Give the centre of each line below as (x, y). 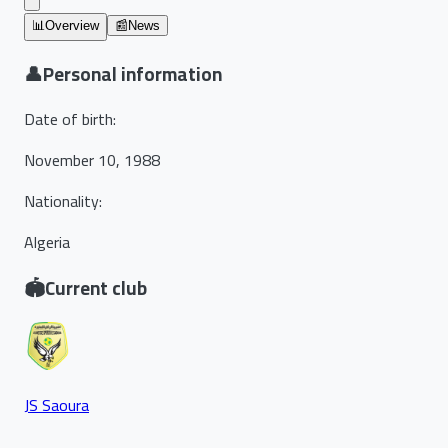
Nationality (61, 201)
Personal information (132, 74)
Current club (96, 289)
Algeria (47, 242)
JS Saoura (56, 404)
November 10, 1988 (92, 160)
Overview (72, 25)
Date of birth (68, 119)
